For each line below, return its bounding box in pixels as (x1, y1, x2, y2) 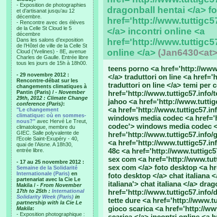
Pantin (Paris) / (16, 89, 55, 95)
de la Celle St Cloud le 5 (16, 25, 72, 31)
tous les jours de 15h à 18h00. (16, 60, 87, 66)
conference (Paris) (16, 101, 63, 107)
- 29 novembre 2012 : (16, 72, 69, 77)
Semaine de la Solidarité (16, 165, 77, 170)
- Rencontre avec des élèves (16, 19, 85, 25)
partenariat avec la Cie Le (16, 176, 80, 182)
